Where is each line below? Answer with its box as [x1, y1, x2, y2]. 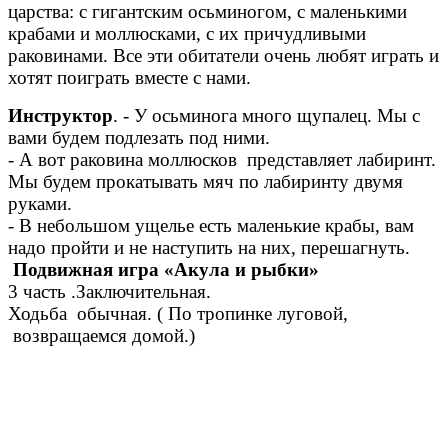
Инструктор [8, 105, 113, 127]
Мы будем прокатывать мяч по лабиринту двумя [8, 171, 403, 193]
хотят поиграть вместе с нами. [8, 67, 251, 89]
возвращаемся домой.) [8, 325, 195, 347]
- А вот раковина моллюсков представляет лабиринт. [8, 149, 436, 171]
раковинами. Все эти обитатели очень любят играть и [8, 45, 439, 67]
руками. [8, 193, 72, 215]
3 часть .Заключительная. [8, 281, 211, 303]
